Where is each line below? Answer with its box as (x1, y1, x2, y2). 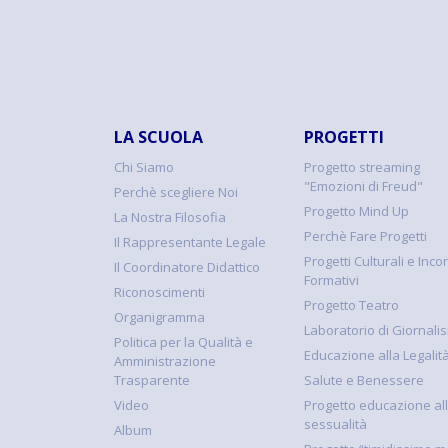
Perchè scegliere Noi (114, 182, 238, 201)
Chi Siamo (114, 157, 174, 176)
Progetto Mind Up (304, 201, 409, 220)
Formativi (304, 270, 359, 289)
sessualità (304, 414, 367, 433)
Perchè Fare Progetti (304, 226, 427, 245)
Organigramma (114, 307, 205, 326)
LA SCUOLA (114, 125, 203, 148)
